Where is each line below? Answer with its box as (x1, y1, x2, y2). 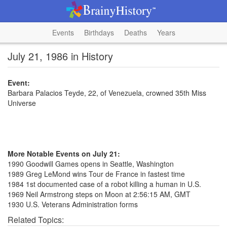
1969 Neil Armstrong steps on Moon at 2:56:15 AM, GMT (8, 189, 191, 199)
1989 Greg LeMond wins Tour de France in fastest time (8, 169, 185, 179)
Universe (8, 98, 36, 108)
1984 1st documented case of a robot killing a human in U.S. (8, 179, 201, 189)
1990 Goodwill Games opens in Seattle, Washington (8, 159, 174, 169)
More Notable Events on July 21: (8, 148, 120, 159)
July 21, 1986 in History (8, 49, 113, 63)
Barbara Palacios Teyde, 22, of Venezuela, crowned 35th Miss (8, 88, 206, 98)
